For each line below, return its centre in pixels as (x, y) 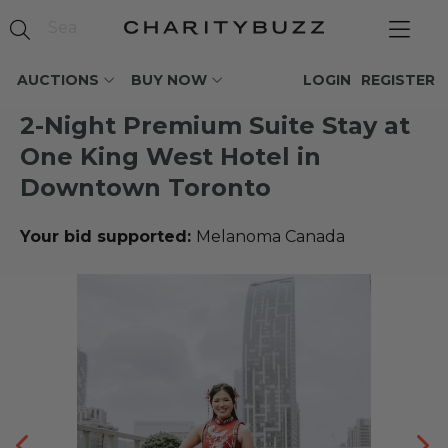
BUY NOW (169, 80)
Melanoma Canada (270, 236)
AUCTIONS (58, 80)
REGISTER (398, 80)
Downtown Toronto (145, 187)
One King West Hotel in (170, 156)
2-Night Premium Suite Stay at (215, 125)
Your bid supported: (108, 236)
